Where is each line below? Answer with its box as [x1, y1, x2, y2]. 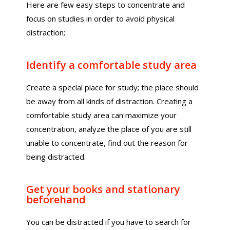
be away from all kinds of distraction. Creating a [26, 96, 193, 106]
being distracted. [26, 151, 86, 162]
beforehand [26, 193, 86, 206]
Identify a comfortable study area [26, 58, 197, 72]
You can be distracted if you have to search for [26, 217, 191, 227]
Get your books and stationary [26, 182, 181, 196]
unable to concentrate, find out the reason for [26, 138, 188, 148]
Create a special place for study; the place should [26, 82, 199, 92]
